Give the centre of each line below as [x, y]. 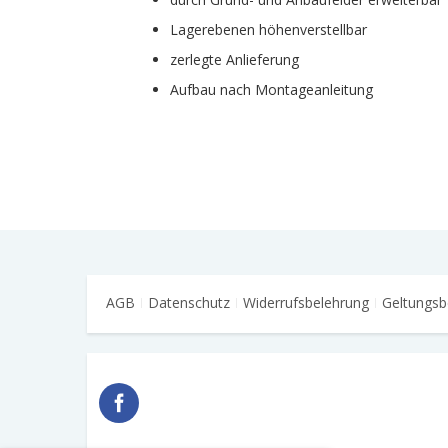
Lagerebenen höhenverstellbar [269, 29]
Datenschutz [189, 302]
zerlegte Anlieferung [235, 59]
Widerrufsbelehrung [306, 302]
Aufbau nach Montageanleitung [272, 89]
